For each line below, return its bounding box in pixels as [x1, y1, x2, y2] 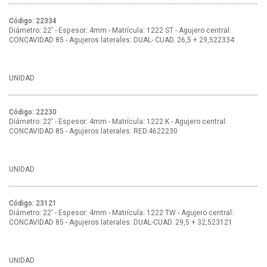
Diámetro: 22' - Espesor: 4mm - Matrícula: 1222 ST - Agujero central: [9, 26, 231, 35]
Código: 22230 [9, 108, 57, 117]
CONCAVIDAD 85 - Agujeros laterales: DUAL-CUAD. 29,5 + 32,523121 [9, 218, 232, 227]
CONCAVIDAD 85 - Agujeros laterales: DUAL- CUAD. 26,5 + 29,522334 [9, 36, 234, 45]
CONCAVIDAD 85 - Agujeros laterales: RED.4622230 [9, 127, 178, 136]
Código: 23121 [9, 199, 57, 208]
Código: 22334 [9, 17, 57, 26]
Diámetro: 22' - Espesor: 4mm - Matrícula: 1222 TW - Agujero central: [9, 209, 234, 218]
